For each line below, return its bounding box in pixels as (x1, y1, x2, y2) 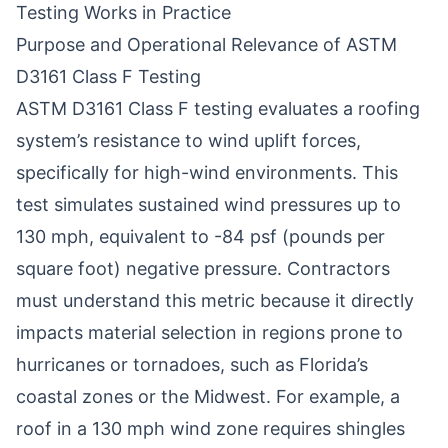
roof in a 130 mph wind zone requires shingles (16, 418, 405, 439)
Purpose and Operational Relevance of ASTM (16, 34, 397, 55)
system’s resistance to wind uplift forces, (16, 130, 361, 151)
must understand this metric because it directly (16, 290, 414, 311)
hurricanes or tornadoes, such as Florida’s (16, 354, 368, 375)
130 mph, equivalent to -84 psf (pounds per (16, 226, 385, 247)
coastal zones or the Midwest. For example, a (16, 386, 400, 407)
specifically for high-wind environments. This (16, 162, 398, 183)
